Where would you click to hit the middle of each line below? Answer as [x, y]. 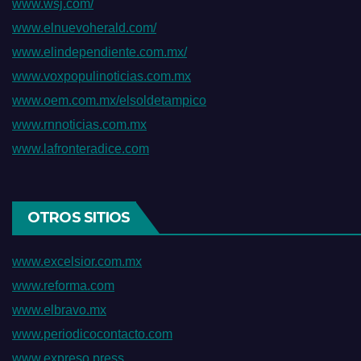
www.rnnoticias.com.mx [79, 125]
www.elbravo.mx [59, 310]
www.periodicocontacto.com [92, 334]
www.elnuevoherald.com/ [84, 28]
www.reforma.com [63, 286]
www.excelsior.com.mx [77, 262]
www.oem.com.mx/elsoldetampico [109, 101]
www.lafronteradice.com [81, 149]
